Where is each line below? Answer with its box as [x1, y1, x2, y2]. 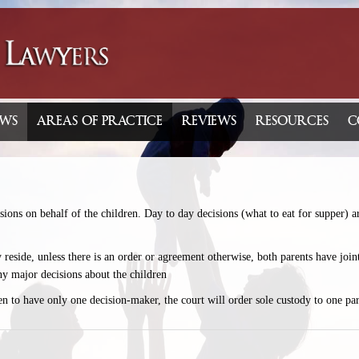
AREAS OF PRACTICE [37, 115, 163, 129]
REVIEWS [182, 115, 236, 129]
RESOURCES [256, 115, 329, 129]
